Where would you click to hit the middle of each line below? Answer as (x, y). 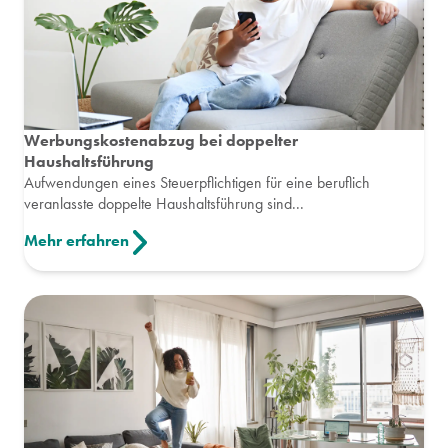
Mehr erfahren (76, 240)
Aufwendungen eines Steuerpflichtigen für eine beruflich (197, 182)
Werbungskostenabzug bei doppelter (161, 140)
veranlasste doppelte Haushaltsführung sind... (164, 203)
